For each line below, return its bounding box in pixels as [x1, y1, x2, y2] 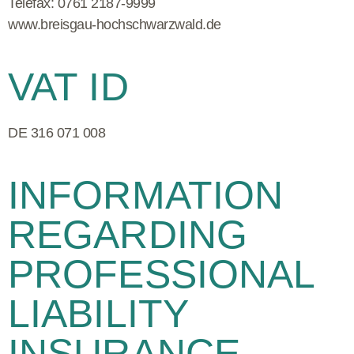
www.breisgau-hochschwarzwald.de [8, 16, 221, 32]
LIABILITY [8, 291, 188, 336]
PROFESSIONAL [8, 251, 314, 296]
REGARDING [8, 212, 247, 257]
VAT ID [8, 64, 129, 109]
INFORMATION [8, 172, 284, 217]
